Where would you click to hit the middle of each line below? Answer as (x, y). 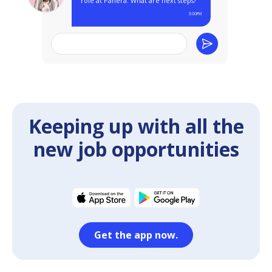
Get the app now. (136, 235)
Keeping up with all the (136, 126)
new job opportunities (136, 149)
